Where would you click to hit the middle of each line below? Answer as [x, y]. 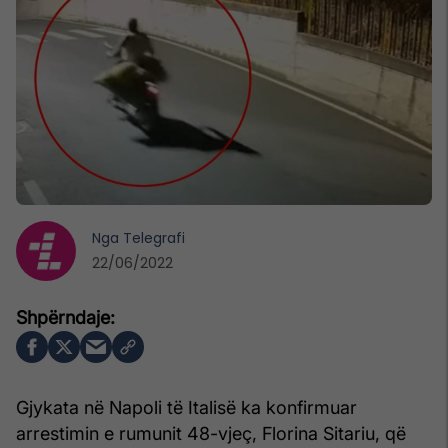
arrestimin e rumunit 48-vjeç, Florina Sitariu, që [211, 433]
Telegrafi [154, 237]
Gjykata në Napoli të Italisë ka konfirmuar [186, 407]
